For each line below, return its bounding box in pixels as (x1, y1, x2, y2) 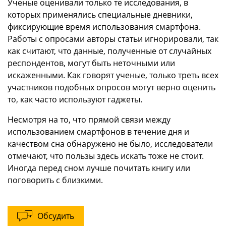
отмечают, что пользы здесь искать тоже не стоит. (8, 150, 204, 161)
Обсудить (37, 210, 74, 221)
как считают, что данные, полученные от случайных (8, 45, 211, 56)
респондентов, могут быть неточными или (8, 58, 175, 69)
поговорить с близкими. (8, 175, 103, 186)
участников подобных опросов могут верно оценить (8, 82, 215, 93)
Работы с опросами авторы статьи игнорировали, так (8, 33, 218, 44)
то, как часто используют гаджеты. (8, 94, 142, 105)
